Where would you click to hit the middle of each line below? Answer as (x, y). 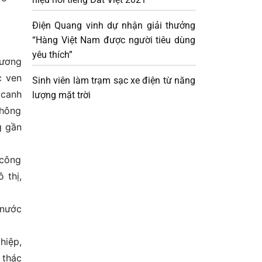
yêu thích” (52, 54)
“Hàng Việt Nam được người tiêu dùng (114, 40)
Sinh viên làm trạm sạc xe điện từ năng (114, 80)
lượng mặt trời (61, 95)
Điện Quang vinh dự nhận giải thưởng (114, 25)
